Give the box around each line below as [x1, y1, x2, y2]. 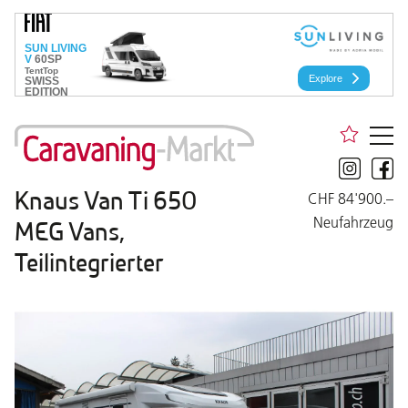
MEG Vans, [15, 218, 124, 248]
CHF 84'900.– [308, 189, 393, 208]
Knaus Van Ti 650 [15, 187, 197, 217]
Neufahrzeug [313, 213, 393, 231]
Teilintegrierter [15, 249, 164, 279]
